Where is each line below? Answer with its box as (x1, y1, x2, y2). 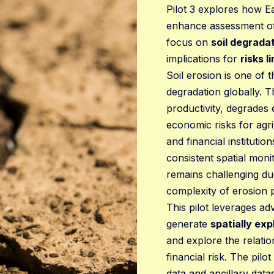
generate (166, 217, 210, 230)
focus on (166, 35, 211, 48)
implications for (166, 52, 240, 65)
